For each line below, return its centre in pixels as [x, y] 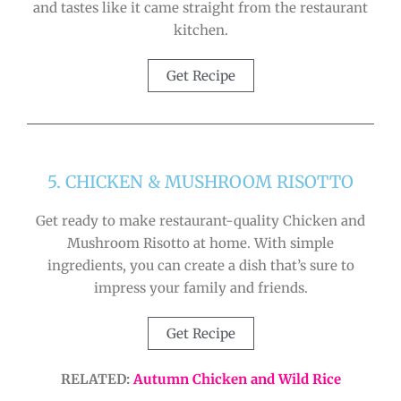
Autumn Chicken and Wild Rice [237, 379]
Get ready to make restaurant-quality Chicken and [200, 220]
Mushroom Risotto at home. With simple [200, 243]
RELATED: [97, 379]
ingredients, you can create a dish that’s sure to [200, 265]
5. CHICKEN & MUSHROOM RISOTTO [200, 181]
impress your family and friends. [200, 287]
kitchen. [200, 30]
